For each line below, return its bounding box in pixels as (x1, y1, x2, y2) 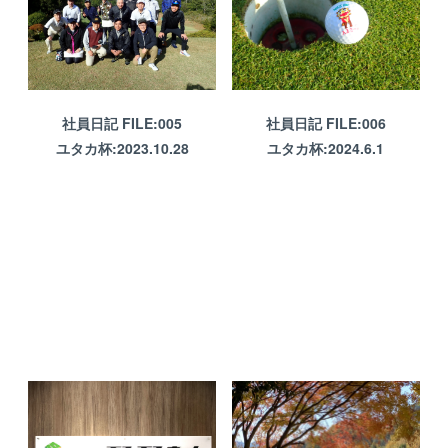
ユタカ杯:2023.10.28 (55, 138, 189, 159)
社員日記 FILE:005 (62, 113, 182, 134)
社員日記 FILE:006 (265, 113, 386, 134)
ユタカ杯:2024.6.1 (267, 138, 385, 159)
